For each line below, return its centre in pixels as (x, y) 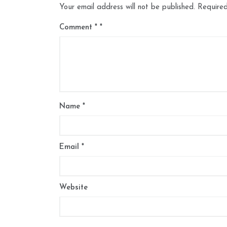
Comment (77, 27)
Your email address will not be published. (127, 7)
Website (73, 187)
